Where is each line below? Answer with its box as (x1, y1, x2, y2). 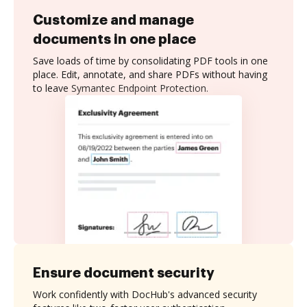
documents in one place (33, 32, 196, 46)
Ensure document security (33, 265, 214, 280)
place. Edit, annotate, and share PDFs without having (33, 68, 267, 81)
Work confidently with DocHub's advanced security (33, 287, 257, 301)
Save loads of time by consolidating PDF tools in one (33, 54, 268, 67)
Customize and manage (33, 13, 194, 27)
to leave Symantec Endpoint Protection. (33, 82, 208, 95)
